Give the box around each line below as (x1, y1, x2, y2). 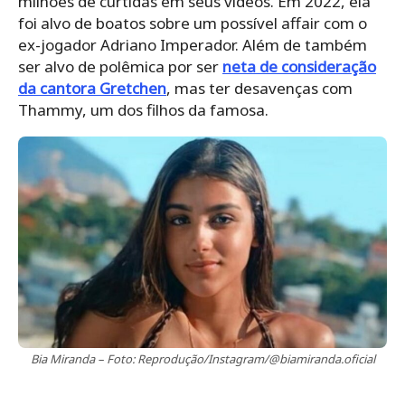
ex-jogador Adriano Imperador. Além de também (18, 34, 367, 56)
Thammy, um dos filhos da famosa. (18, 99, 268, 121)
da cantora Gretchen (18, 78, 166, 99)
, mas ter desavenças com (166, 78, 353, 99)
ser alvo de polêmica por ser (18, 56, 222, 78)
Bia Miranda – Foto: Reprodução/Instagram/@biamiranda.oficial (30, 351, 375, 368)
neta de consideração (222, 56, 376, 78)
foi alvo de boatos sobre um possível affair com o (18, 13, 367, 34)
